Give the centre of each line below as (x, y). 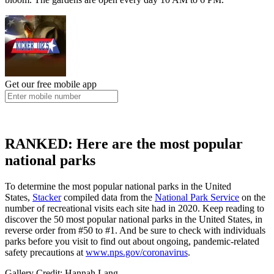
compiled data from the (108, 198)
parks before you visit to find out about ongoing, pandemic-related (132, 242)
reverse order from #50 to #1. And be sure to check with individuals (135, 231)
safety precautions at (45, 253)
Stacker (47, 198)
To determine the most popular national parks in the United (118, 187)
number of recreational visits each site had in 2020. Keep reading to (135, 209)
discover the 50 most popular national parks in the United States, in (134, 220)
